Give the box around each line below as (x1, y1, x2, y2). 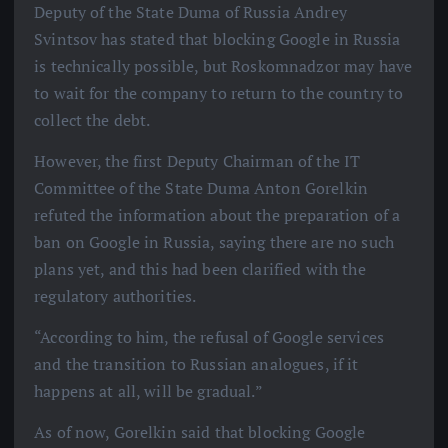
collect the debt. (34, 109, 151, 132)
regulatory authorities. (34, 285, 197, 308)
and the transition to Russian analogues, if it (34, 353, 359, 376)
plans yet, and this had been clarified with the (34, 258, 366, 281)
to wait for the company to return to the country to (34, 82, 404, 105)
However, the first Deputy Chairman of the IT (34, 150, 361, 173)
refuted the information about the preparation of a (34, 204, 401, 227)
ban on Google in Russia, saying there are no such (34, 231, 394, 254)
